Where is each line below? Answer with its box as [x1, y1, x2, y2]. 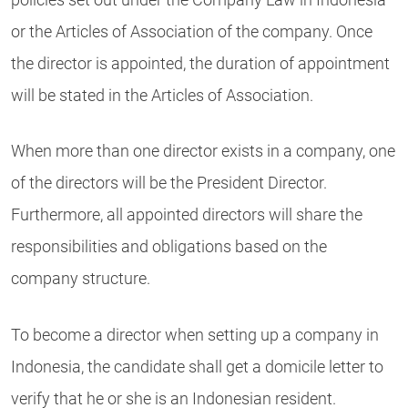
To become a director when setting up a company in [11, 325, 379, 344]
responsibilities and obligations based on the [11, 238, 327, 257]
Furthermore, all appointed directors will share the [11, 206, 362, 225]
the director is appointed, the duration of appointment [11, 54, 390, 73]
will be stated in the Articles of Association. [11, 86, 313, 105]
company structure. [11, 270, 150, 289]
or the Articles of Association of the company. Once [11, 22, 372, 41]
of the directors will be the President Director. [11, 174, 327, 193]
